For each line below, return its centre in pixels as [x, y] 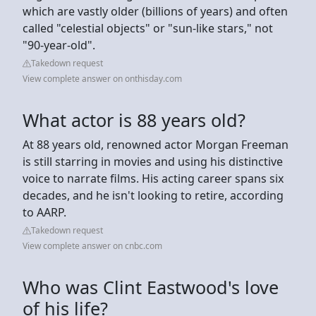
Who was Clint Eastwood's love [151, 287]
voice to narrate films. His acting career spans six [153, 178]
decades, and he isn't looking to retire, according [153, 195]
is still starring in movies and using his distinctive [153, 161]
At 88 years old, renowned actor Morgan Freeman [156, 144]
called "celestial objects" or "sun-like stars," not [148, 28]
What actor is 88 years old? [134, 120]
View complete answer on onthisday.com [102, 78]
